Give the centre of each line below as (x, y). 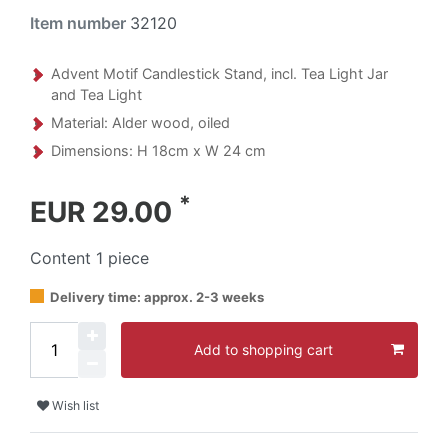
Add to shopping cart (263, 350)
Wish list (75, 405)
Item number (80, 22)
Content (63, 257)
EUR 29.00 (104, 211)
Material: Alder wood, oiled (140, 122)
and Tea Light (96, 94)
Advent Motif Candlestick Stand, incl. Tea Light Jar (219, 73)
